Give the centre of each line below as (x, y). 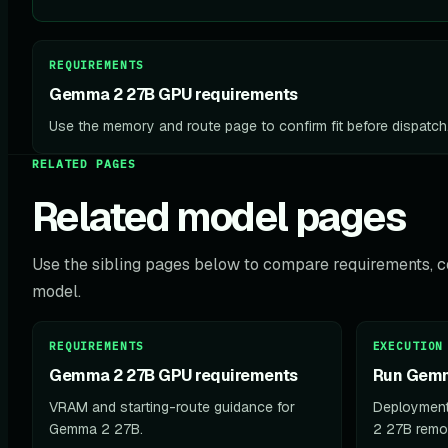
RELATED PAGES (84, 163)
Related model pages (219, 217)
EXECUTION (408, 346)
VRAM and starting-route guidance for (172, 407)
